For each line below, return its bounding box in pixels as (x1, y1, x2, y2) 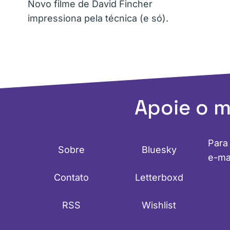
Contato (53, 171, 89, 183)
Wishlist (142, 199, 176, 210)
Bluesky (141, 144, 177, 155)
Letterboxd (135, 171, 183, 183)
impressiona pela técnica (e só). (28, 12, 168, 24)
